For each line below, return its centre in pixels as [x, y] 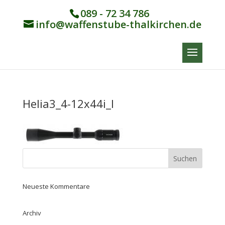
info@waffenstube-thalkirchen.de [118, 24]
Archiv [32, 213]
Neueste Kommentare [56, 186]
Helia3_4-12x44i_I [68, 103]
